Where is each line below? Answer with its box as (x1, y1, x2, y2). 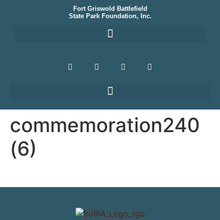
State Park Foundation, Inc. (68, 12, 152, 20)
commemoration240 (10, 112, 200, 137)
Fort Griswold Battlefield (73, 5, 147, 12)
